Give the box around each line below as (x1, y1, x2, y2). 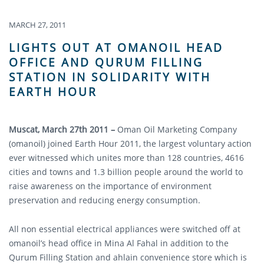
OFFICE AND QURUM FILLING (9, 54, 203, 70)
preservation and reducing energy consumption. (9, 194, 200, 206)
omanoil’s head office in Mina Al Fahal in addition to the (9, 237, 229, 249)
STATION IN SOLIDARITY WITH (9, 68, 211, 85)
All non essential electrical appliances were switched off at (9, 223, 240, 235)
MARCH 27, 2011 (9, 19, 66, 30)
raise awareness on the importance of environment (9, 180, 212, 192)
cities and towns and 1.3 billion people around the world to (9, 166, 243, 177)
